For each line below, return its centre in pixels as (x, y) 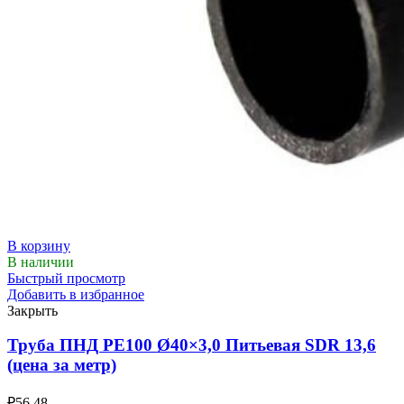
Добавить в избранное (76, 294)
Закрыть (32, 310)
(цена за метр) (62, 365)
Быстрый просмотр (66, 278)
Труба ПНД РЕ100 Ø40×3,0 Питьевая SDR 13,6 (192, 345)
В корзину (39, 245)
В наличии (41, 262)
